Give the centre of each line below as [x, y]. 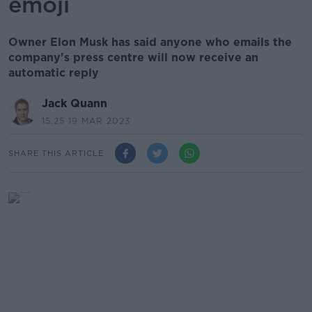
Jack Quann [75, 103]
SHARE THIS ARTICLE [56, 153]
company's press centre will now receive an [133, 57]
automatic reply [54, 73]
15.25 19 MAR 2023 [86, 121]
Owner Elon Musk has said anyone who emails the [150, 42]
